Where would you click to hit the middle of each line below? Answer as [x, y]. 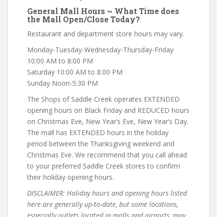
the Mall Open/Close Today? [84, 19]
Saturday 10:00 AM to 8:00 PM [75, 72]
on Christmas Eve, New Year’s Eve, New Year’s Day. [108, 121]
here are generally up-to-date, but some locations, [103, 204]
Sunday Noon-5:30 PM [62, 83]
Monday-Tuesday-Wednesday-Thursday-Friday [100, 49]
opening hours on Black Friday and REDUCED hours [108, 110]
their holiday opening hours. [70, 177]
